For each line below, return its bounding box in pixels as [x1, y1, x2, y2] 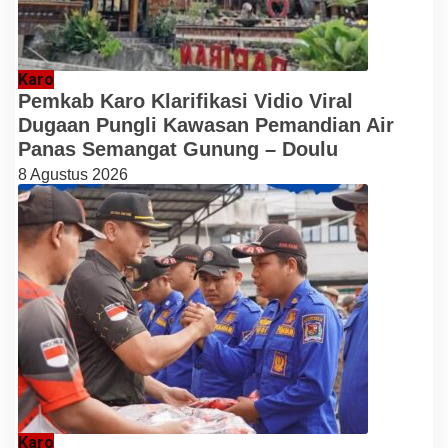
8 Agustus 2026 [18, 165, 128, 183]
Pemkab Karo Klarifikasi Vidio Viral [18, 89, 353, 112]
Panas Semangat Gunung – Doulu [18, 137, 338, 160]
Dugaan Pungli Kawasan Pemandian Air [18, 113, 394, 136]
